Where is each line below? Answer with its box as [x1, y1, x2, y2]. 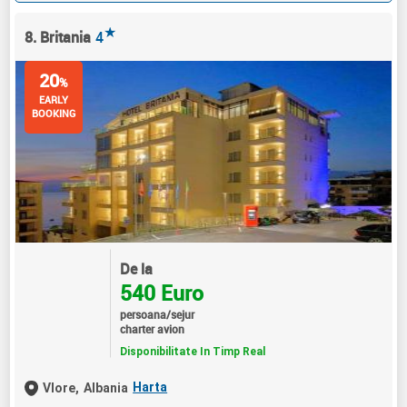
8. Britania [25, 26, 92, 47]
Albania [84, 380, 129, 395]
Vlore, [43, 380, 80, 395]
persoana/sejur [119, 306, 194, 322]
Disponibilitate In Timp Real [119, 344, 265, 358]
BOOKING [32, 105, 76, 120]
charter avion [119, 321, 184, 336]
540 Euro [119, 278, 203, 307]
